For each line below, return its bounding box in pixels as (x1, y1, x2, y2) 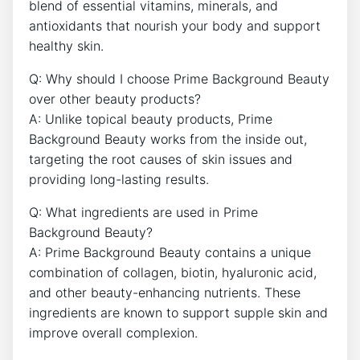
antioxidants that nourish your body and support (29, 18, 321, 34)
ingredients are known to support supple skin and (29, 305, 328, 321)
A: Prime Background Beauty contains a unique (29, 244, 311, 260)
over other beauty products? (29, 91, 201, 107)
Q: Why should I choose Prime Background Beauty (29, 71, 329, 87)
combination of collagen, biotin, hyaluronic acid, (29, 264, 317, 280)
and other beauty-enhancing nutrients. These (29, 284, 301, 301)
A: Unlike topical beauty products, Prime (29, 111, 272, 127)
